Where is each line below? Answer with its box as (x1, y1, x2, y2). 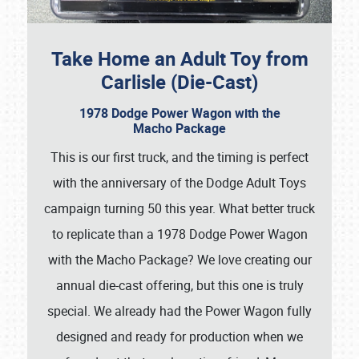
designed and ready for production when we (56, 328, 303, 346)
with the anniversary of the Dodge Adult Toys (53, 174, 306, 192)
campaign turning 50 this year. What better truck (44, 200, 315, 218)
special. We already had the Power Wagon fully (47, 302, 312, 321)
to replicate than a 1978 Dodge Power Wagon (51, 225, 308, 244)
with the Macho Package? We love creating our (47, 251, 312, 269)
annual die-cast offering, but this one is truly (55, 276, 304, 295)
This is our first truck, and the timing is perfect (50, 148, 309, 167)
